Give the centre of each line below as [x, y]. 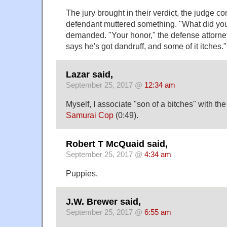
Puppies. [82, 173]
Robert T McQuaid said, [117, 144]
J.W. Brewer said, [103, 202]
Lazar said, [89, 75]
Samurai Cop [90, 115]
